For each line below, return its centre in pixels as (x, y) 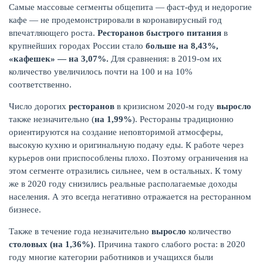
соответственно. (40, 84)
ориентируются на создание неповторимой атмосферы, (116, 132)
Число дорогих (39, 106)
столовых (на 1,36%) (51, 244)
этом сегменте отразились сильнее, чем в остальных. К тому (126, 171)
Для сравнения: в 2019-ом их (165, 58)
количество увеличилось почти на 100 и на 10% (101, 71)
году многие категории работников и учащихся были (111, 257)
